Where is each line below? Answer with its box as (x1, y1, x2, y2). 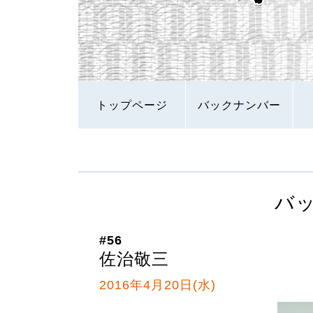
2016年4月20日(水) (99, 278, 216, 292)
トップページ (96, 99, 168, 111)
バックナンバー (198, 99, 281, 111)
